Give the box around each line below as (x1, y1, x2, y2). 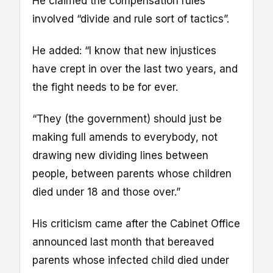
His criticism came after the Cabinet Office (32, 218, 240, 230)
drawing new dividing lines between (32, 149, 208, 162)
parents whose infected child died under (32, 254, 229, 267)
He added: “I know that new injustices (32, 44, 216, 57)
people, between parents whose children (32, 168, 232, 180)
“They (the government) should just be (32, 113, 222, 126)
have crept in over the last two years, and (32, 63, 238, 76)
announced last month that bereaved (32, 236, 214, 249)
